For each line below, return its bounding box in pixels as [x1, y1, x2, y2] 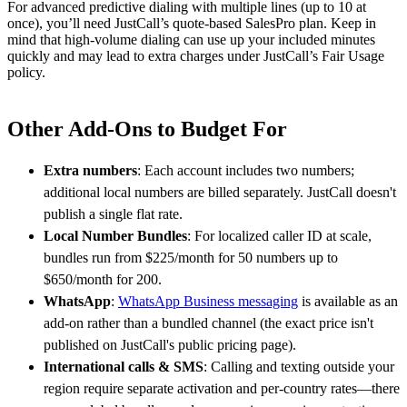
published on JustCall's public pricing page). [44, 336, 296, 352]
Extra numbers [44, 162, 137, 178]
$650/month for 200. [44, 271, 162, 287]
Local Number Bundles [44, 227, 187, 243]
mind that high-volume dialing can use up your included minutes [7, 31, 375, 47]
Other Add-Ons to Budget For [7, 116, 287, 141]
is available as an [298, 293, 398, 309]
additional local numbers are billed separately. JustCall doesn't [44, 184, 396, 200]
